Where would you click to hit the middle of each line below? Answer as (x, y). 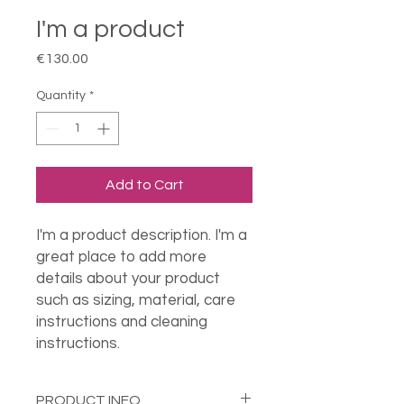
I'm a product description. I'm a (142, 235)
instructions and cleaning (122, 322)
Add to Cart (144, 185)
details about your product (128, 279)
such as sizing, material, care (136, 300)
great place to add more (121, 257)
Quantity (61, 96)
